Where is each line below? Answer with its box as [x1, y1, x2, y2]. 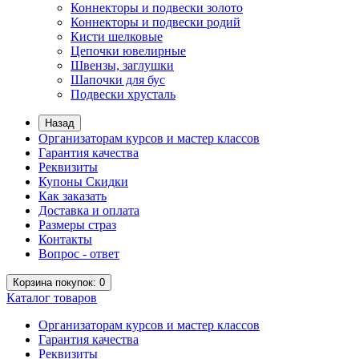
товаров [50, 291, 97, 305]
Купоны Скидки [38, 175, 128, 188]
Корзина [13, 276, 52, 288]
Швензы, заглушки [71, 58, 174, 72]
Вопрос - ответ [38, 247, 119, 260]
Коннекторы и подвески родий [71, 15, 240, 29]
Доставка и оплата [38, 204, 139, 217]
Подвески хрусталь [71, 87, 175, 101]
